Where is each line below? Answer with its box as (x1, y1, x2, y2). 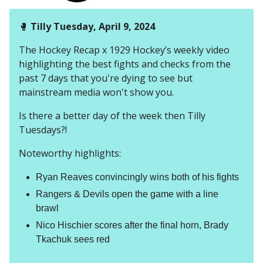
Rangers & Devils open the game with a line (36, 189, 218, 200)
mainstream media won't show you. (19, 86, 174, 99)
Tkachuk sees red (36, 234, 110, 245)
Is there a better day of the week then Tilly (19, 109, 205, 123)
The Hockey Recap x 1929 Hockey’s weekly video (19, 43, 230, 57)
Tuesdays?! (19, 123, 67, 137)
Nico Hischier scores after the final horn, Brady (36, 220, 228, 231)
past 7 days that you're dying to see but (19, 72, 193, 85)
